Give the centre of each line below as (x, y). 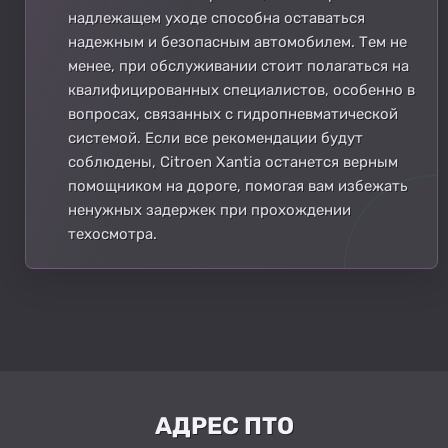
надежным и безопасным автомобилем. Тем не (237, 41)
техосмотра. (112, 233)
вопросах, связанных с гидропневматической (233, 113)
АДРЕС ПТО (224, 425)
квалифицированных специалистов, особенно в (241, 89)
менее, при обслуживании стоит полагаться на (238, 65)
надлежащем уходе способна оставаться (216, 17)
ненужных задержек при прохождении (209, 209)
